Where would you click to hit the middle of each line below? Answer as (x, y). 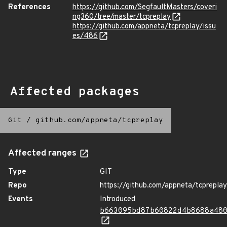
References (29, 7)
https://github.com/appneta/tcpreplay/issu (144, 27)
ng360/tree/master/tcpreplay (122, 17)
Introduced (118, 199)
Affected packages (75, 92)
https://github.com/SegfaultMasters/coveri (145, 7)
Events (21, 199)
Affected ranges (43, 154)
